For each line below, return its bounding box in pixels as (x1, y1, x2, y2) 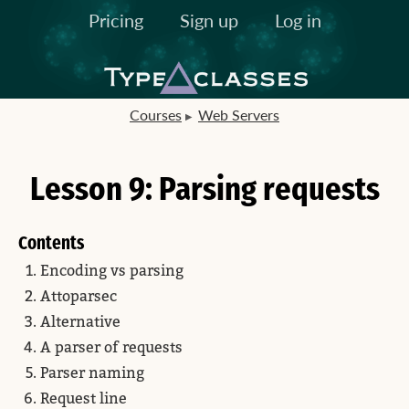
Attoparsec (40, 287, 117, 305)
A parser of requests (40, 338, 183, 356)
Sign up (179, 9, 238, 31)
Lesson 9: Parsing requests (29, 169, 380, 209)
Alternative (40, 312, 121, 330)
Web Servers (198, 106, 280, 123)
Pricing (88, 9, 143, 31)
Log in (274, 9, 321, 31)
